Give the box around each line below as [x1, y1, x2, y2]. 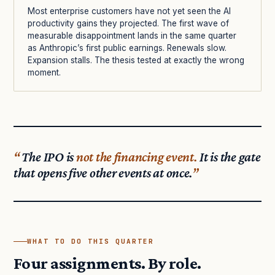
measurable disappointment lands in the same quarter [28, 31, 236, 41]
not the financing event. [76, 149, 198, 165]
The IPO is [21, 149, 76, 165]
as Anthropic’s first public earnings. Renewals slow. [28, 43, 227, 53]
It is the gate [197, 149, 261, 165]
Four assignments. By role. [14, 254, 201, 273]
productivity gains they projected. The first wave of [28, 18, 229, 29]
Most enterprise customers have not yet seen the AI [28, 6, 231, 17]
